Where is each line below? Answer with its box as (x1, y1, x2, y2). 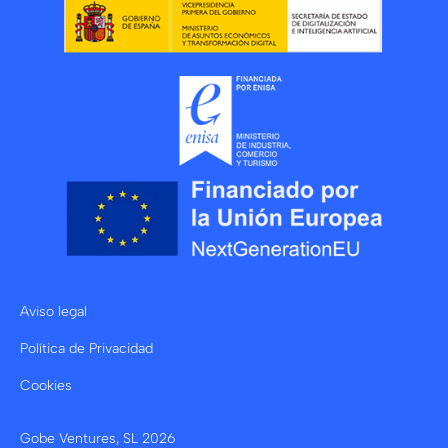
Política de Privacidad (20, 340, 153, 358)
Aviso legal (20, 303, 87, 321)
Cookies (20, 377, 72, 395)
